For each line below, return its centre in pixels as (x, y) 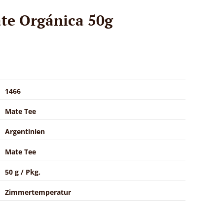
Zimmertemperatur (38, 192)
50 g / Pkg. (23, 172)
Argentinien (25, 131)
